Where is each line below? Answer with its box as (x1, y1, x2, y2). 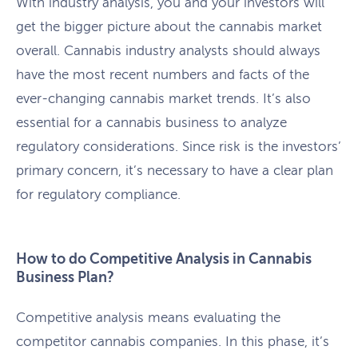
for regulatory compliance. (16, 187, 181, 203)
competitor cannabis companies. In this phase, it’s (16, 334, 329, 350)
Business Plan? (16, 269, 114, 286)
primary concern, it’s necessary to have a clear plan (16, 163, 333, 179)
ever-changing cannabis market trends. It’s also (16, 91, 311, 107)
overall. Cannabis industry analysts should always (16, 43, 320, 59)
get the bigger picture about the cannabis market (16, 19, 322, 35)
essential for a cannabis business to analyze (16, 115, 287, 131)
